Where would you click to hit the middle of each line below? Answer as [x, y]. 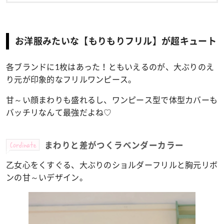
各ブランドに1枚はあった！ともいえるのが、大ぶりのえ [110, 67]
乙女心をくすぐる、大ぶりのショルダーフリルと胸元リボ [112, 165]
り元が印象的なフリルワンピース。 [71, 80]
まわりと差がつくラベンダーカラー [114, 146]
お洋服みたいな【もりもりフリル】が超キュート [116, 41]
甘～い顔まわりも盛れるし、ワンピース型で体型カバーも [112, 100]
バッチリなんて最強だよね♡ [59, 113]
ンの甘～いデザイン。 [47, 178]
